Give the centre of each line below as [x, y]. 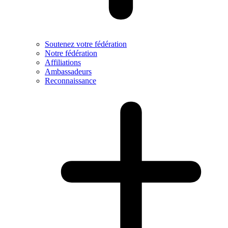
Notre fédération [71, 53]
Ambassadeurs [68, 72]
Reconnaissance [70, 81]
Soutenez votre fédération [86, 44]
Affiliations [63, 62]
